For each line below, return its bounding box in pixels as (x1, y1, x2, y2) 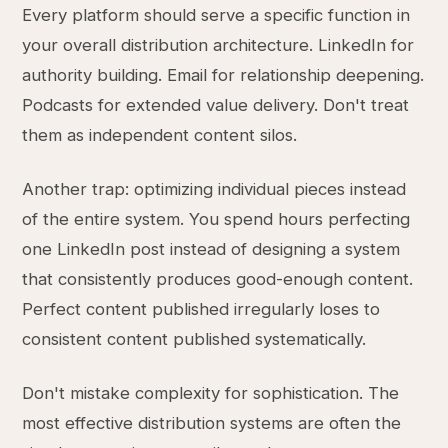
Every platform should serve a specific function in (22, 5, 411, 25)
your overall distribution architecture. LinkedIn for (22, 35, 415, 55)
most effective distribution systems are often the (22, 413, 402, 433)
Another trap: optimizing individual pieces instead (22, 179, 407, 199)
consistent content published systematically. (22, 329, 367, 349)
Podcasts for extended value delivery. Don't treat (22, 95, 410, 115)
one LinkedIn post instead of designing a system (22, 239, 401, 259)
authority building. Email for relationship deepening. (22, 65, 425, 85)
